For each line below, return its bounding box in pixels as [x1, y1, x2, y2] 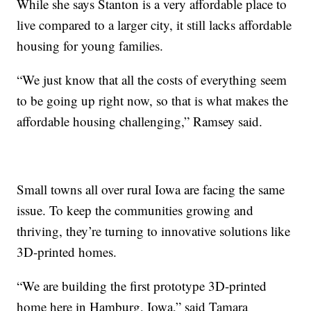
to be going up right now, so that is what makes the [17, 91, 289, 109]
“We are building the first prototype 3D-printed [17, 276, 267, 294]
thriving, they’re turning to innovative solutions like [17, 221, 291, 239]
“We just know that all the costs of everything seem [17, 70, 287, 88]
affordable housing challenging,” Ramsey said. [17, 112, 263, 130]
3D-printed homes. [17, 242, 117, 260]
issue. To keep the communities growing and [17, 201, 254, 219]
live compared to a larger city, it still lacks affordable [17, 15, 292, 33]
